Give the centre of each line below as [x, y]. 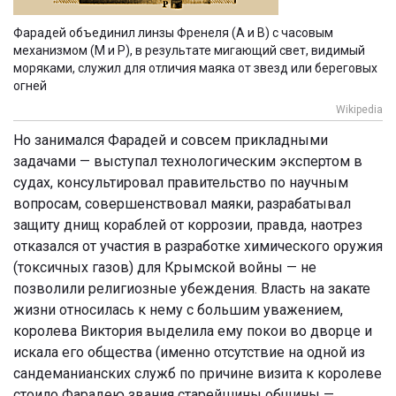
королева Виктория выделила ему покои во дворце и [193, 331]
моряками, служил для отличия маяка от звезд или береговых [195, 68]
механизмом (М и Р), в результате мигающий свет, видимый [189, 50]
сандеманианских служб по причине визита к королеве [198, 373]
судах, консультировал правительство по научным [181, 182]
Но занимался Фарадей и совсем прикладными [171, 140]
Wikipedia [359, 109]
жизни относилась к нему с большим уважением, [178, 309]
